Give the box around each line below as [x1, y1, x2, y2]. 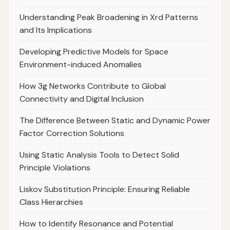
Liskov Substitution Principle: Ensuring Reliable [19, 184, 190, 195]
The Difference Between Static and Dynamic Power [19, 115, 210, 126]
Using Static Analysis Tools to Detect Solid [19, 149, 179, 161]
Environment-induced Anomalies [19, 59, 142, 70]
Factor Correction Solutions [19, 128, 124, 139]
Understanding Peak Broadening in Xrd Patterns [19, 12, 198, 23]
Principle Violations [19, 162, 90, 174]
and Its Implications [19, 25, 92, 36]
